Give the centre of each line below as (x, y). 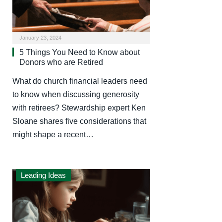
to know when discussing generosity (76, 94)
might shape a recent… (53, 134)
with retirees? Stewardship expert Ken (79, 108)
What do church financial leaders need (80, 81)
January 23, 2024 (40, 37)
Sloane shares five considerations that (79, 121)
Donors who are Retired (61, 62)
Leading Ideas (43, 175)
